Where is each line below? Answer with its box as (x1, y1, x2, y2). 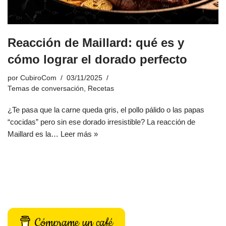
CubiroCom (20, 74, 56, 82)
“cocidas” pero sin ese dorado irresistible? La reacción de (8, 118, 195, 127)
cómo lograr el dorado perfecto (8, 52, 187, 67)
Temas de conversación (8, 85, 84, 93)
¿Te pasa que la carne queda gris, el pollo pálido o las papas (8, 105, 204, 115)
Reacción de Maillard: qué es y (8, 36, 184, 50)
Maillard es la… (8, 130, 61, 139)
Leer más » (61, 130, 98, 139)
